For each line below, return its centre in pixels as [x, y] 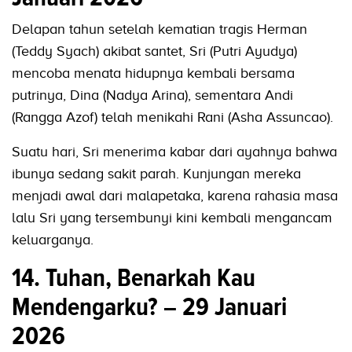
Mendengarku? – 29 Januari [149, 307]
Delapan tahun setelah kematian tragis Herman [159, 29]
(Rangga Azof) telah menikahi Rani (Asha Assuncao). [172, 117]
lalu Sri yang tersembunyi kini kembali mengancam [172, 218]
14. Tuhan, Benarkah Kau [134, 278]
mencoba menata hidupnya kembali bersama [153, 73]
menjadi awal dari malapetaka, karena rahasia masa [175, 196]
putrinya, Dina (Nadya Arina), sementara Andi [152, 95]
